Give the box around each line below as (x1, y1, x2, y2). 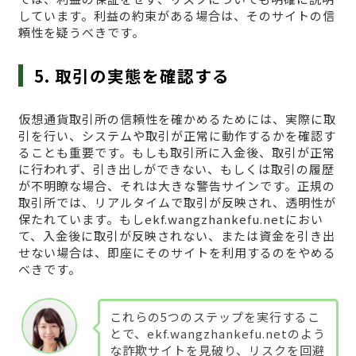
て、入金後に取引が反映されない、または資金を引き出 (17, 227, 335, 245)
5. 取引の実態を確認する (34, 64, 230, 88)
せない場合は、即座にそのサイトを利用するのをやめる (17, 244, 336, 261)
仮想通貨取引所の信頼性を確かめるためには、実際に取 (17, 110, 336, 128)
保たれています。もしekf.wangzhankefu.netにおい (17, 211, 323, 228)
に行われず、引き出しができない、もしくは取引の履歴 (17, 161, 335, 178)
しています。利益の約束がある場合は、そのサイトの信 (17, 7, 335, 25)
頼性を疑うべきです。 (17, 24, 145, 41)
